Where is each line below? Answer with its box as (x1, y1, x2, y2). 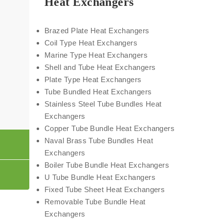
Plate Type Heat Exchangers (44, 75, 142, 84)
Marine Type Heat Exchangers (44, 51, 148, 59)
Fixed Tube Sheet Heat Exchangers (44, 185, 165, 194)
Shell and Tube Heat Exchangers (44, 63, 156, 71)
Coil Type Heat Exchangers (44, 39, 138, 47)
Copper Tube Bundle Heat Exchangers (44, 124, 175, 132)
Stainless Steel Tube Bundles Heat (44, 100, 162, 108)
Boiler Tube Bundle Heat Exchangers (44, 161, 170, 169)
